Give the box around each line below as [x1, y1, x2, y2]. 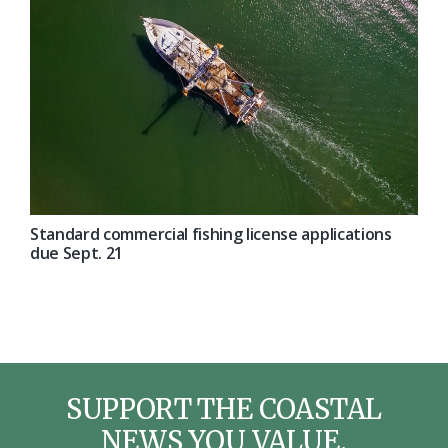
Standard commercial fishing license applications [30, 223, 392, 246]
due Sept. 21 [30, 242, 124, 265]
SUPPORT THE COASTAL [65, 392, 383, 427]
